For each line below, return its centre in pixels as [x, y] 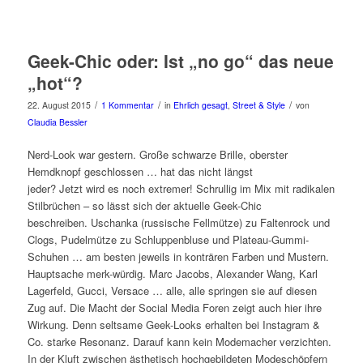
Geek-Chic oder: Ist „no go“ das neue [180, 61]
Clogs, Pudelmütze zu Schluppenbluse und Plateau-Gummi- [168, 240]
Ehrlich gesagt [200, 105]
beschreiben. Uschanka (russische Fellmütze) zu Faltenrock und [178, 223]
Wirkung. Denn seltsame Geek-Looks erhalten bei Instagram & [173, 325]
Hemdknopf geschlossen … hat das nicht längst [140, 172]
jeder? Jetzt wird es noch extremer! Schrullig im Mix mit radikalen [181, 189]
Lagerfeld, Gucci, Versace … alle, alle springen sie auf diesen [172, 291]
